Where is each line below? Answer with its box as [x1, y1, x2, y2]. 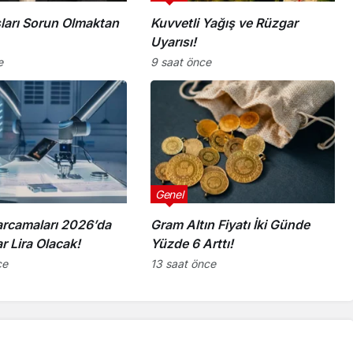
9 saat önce [150, 54, 211, 69]
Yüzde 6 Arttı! [150, 235, 233, 251]
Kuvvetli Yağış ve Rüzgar [150, 14, 298, 31]
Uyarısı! [150, 33, 196, 50]
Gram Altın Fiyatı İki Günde [150, 216, 310, 232]
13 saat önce [150, 256, 216, 270]
